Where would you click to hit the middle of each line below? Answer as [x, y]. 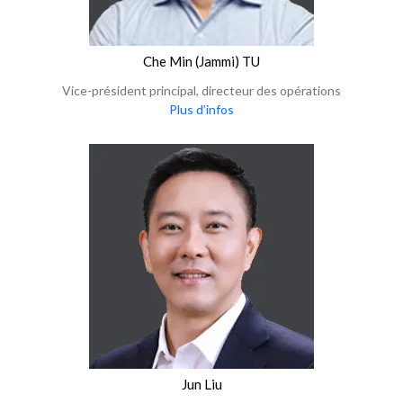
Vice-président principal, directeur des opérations [201, 90]
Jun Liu [201, 384]
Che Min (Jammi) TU [201, 61]
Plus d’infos [201, 109]
